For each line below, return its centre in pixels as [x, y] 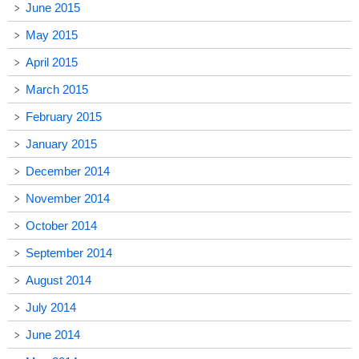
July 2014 [51, 308]
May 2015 [52, 35]
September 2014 [69, 253]
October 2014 [61, 226]
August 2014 [58, 280]
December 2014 [68, 171]
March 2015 [57, 90]
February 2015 [64, 117]
